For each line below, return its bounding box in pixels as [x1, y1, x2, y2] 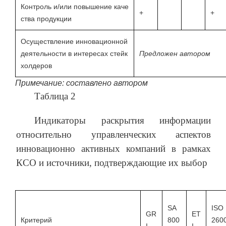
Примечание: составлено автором [15, 79, 148, 88]
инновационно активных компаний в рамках [16, 143, 211, 154]
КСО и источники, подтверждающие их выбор [16, 157, 207, 168]
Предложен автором [139, 49, 210, 58]
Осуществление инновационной [21, 37, 128, 46]
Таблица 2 [34, 91, 76, 102]
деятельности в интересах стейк [21, 49, 128, 58]
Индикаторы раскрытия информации [34, 115, 211, 126]
